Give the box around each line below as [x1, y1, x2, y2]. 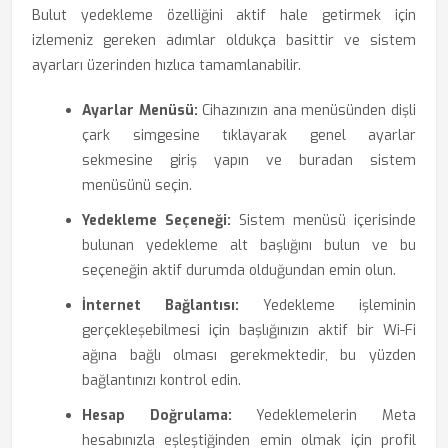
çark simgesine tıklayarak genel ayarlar [82, 126, 416, 145]
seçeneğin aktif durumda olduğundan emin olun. [82, 261, 396, 280]
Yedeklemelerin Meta [231, 406, 417, 425]
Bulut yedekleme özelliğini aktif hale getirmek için [32, 6, 416, 25]
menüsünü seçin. [82, 176, 192, 195]
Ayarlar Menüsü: [82, 101, 198, 120]
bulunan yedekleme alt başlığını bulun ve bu [82, 236, 416, 255]
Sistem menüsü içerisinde [231, 211, 416, 230]
